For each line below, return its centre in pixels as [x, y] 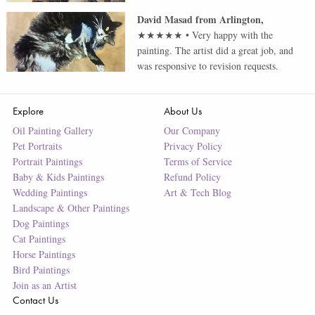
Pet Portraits [37, 146]
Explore [28, 111]
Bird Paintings [41, 270]
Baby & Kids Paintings [58, 177]
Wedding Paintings [50, 193]
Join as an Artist [44, 285]
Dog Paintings [40, 224]
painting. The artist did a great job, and [216, 51]
